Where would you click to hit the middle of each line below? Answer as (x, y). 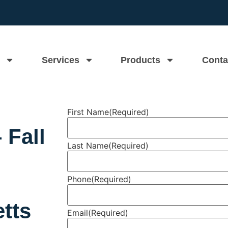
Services (60, 60)
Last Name (88, 145)
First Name (88, 112)
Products (141, 60)
